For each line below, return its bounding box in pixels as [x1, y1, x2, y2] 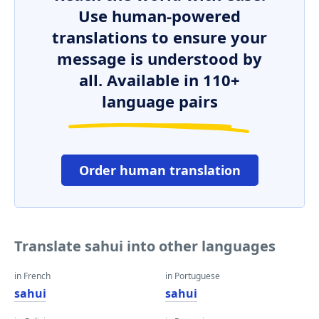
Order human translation [78, 162, 241, 179]
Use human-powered [78, 5, 241, 26]
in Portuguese [165, 270, 220, 282]
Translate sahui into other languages [14, 236, 276, 256]
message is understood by [57, 48, 262, 69]
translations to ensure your [52, 26, 267, 48]
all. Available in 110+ [79, 69, 240, 90]
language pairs [101, 90, 218, 112]
